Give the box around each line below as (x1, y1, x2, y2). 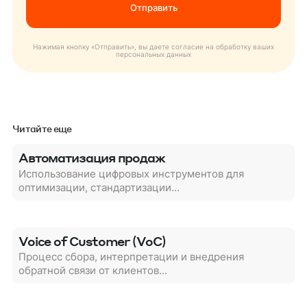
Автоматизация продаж (18, 149, 166, 165)
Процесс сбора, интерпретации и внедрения (18, 251, 244, 264)
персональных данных (116, 51, 191, 59)
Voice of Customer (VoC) (18, 232, 166, 249)
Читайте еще (12, 123, 72, 134)
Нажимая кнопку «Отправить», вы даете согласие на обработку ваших (33, 43, 274, 51)
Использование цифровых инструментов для (18, 167, 244, 180)
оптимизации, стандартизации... (18, 181, 180, 194)
